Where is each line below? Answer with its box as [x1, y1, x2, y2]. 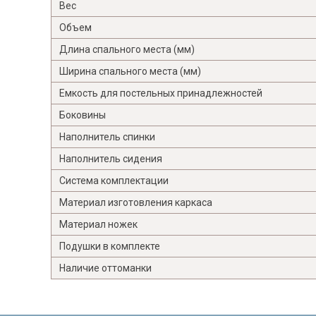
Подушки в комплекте [59, 241, 160, 253]
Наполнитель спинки [59, 131, 155, 143]
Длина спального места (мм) [59, 44, 195, 56]
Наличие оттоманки [59, 262, 152, 274]
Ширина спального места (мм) [59, 66, 201, 78]
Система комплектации [59, 175, 169, 187]
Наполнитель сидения [59, 153, 162, 165]
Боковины [59, 109, 106, 121]
